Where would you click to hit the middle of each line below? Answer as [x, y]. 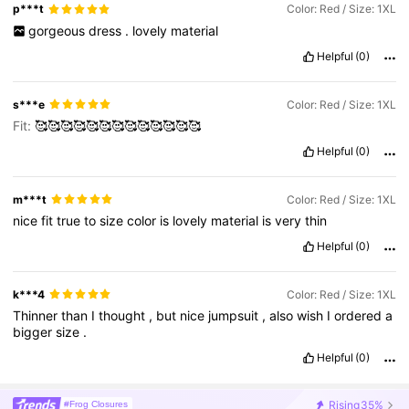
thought [124, 315]
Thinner [37, 315]
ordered [360, 315]
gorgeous [58, 30]
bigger [35, 331]
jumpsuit [236, 315]
